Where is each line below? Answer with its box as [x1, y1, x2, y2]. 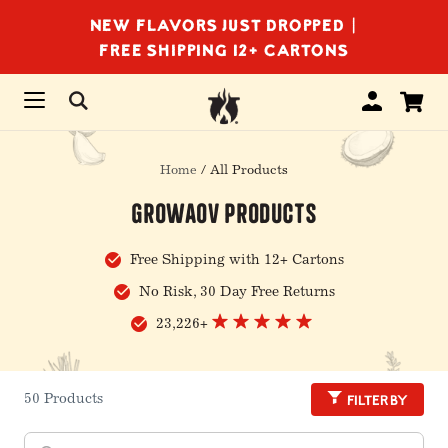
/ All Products [201, 165, 288, 178]
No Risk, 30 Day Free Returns [134, 286, 335, 300]
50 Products [24, 392, 103, 407]
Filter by [345, 389, 408, 410]
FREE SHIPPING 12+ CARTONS [99, 37, 349, 62]
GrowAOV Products [130, 195, 318, 229]
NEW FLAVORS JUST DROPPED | [89, 12, 359, 37]
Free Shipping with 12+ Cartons [125, 254, 344, 268]
